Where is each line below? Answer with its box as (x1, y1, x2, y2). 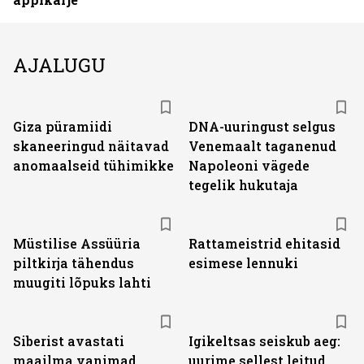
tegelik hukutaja (188, 176, 298, 193)
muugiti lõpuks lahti (13, 274, 151, 291)
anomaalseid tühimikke (13, 157, 174, 174)
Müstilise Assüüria (13, 235, 141, 252)
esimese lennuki (188, 254, 298, 271)
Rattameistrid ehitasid (188, 235, 340, 252)
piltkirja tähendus (13, 254, 134, 271)
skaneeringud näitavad (13, 137, 169, 154)
